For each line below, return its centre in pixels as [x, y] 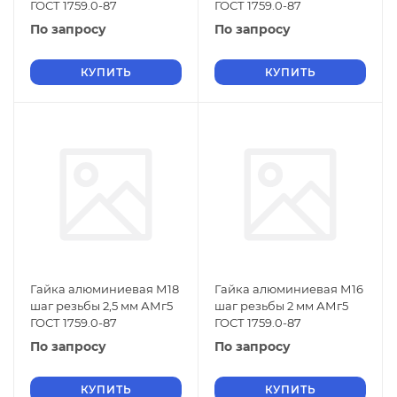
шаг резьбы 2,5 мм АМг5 [101, 306]
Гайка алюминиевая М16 [289, 289]
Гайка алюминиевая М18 [105, 289]
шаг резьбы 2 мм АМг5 [281, 306]
